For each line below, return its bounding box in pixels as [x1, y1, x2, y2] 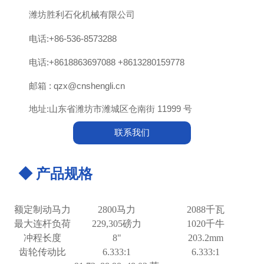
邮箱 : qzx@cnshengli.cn [28, 80, 125, 91]
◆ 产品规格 [18, 166, 93, 182]
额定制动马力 [14, 204, 71, 215]
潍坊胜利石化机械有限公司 [28, 9, 135, 20]
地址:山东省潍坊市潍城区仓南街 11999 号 [28, 104, 192, 114]
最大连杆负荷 [14, 219, 71, 229]
